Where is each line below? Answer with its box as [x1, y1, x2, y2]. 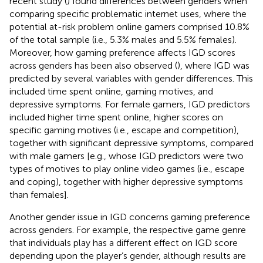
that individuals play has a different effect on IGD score [9, 237, 238, 248]
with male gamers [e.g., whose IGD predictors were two [9, 150, 244, 161]
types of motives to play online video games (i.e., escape [9, 163, 245, 174]
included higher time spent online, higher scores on [9, 111, 223, 123]
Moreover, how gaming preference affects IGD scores [9, 46, 235, 58]
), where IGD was [177, 59, 249, 71]
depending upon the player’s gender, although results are [9, 249, 246, 261]
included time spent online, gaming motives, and [9, 85, 213, 97]
